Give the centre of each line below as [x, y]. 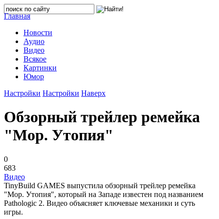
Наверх [93, 93]
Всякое [35, 59]
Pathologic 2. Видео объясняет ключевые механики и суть [99, 203]
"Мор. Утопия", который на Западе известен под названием [104, 194]
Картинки [40, 68]
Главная [17, 16]
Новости [38, 33]
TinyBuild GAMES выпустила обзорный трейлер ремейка [100, 185]
